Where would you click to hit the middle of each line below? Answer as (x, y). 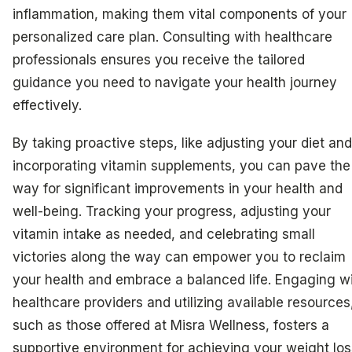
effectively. (47, 105)
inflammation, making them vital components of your (180, 14)
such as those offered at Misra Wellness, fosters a (171, 325)
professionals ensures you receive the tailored (159, 59)
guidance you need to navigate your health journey (175, 82)
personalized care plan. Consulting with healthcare (172, 37)
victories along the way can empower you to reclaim (179, 257)
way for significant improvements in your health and (178, 188)
